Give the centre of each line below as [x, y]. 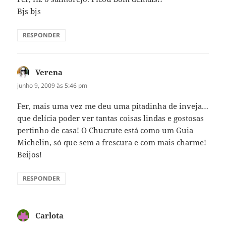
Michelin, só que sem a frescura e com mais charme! [112, 143]
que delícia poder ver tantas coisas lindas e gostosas [111, 118]
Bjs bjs [29, 11]
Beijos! [30, 155]
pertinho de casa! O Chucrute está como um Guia [105, 130]
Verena [49, 72]
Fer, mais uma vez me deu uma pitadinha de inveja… [113, 106]
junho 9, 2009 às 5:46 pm [52, 85]
